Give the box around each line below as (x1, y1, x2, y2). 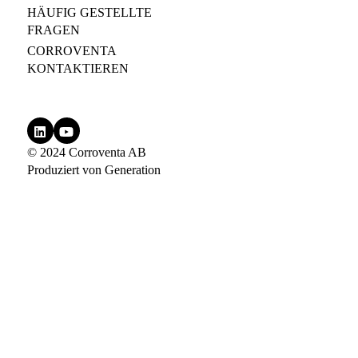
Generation (104, 162, 161, 177)
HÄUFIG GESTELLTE (26, 6, 152, 20)
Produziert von (26, 162, 105, 177)
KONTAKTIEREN (26, 62, 129, 76)
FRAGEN (26, 23, 80, 38)
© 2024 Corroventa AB (26, 145, 146, 159)
